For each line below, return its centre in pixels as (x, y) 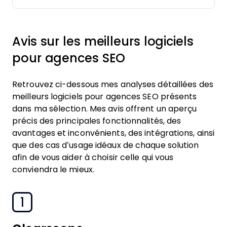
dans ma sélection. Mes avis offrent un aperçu (105, 109)
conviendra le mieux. (53, 169)
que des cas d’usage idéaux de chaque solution (106, 145)
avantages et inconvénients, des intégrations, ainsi (113, 133)
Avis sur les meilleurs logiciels (103, 41)
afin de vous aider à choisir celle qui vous (93, 157)
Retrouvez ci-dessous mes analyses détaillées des (113, 84)
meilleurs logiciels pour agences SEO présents (105, 97)
